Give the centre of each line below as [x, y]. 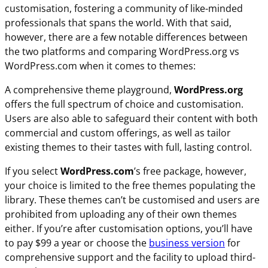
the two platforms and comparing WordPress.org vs [122, 52]
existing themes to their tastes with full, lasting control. [128, 147]
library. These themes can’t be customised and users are [132, 200]
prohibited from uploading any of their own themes [121, 214]
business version [187, 243]
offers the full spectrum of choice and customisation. [124, 104]
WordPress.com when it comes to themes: [100, 66]
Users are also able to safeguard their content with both [131, 119]
